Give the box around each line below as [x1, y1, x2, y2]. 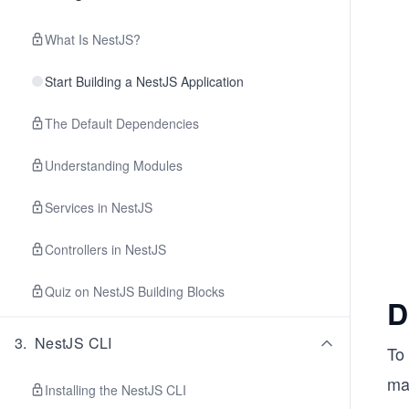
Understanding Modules [45, 156, 183, 174]
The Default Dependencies [45, 114, 199, 132]
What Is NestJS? [45, 30, 141, 48]
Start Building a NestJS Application [45, 72, 244, 90]
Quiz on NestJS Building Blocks [45, 282, 225, 300]
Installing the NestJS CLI [45, 381, 186, 399]
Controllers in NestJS [45, 240, 166, 258]
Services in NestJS [45, 198, 152, 216]
